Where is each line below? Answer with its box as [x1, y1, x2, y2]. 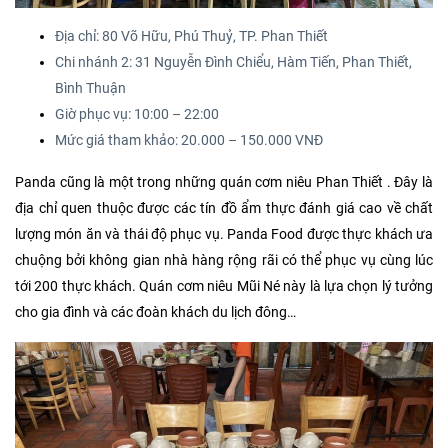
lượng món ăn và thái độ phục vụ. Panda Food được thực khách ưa [15, 226, 433, 244]
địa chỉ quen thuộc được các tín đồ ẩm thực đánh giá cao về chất [15, 200, 433, 218]
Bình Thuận [55, 80, 126, 98]
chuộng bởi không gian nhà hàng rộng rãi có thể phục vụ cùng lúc [15, 252, 433, 270]
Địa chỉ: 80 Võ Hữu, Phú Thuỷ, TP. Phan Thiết [55, 28, 328, 46]
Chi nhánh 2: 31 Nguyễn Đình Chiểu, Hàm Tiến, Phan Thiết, [55, 54, 412, 72]
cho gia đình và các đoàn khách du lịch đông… [15, 304, 299, 322]
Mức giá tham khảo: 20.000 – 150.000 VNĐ [55, 132, 323, 150]
